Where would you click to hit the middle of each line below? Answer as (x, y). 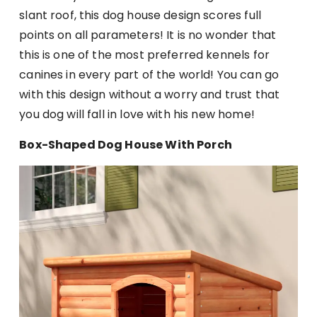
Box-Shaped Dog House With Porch (126, 145)
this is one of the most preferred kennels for (144, 55)
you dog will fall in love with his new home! (137, 115)
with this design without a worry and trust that (150, 95)
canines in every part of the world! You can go (149, 75)
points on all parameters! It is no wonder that (148, 35)
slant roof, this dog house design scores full (140, 16)
